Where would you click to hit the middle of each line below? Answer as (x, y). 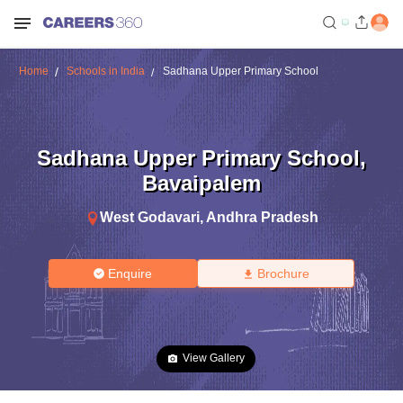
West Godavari (149, 217)
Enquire (130, 273)
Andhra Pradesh (262, 217)
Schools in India (105, 71)
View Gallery (214, 358)
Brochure (283, 273)
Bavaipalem (201, 183)
